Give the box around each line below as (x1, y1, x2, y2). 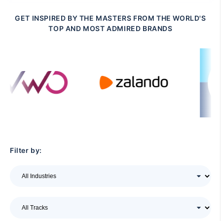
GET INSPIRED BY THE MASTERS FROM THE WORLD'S (15, 13, 206, 22)
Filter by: (10, 146, 42, 154)
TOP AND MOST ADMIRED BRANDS (48, 24, 173, 33)
